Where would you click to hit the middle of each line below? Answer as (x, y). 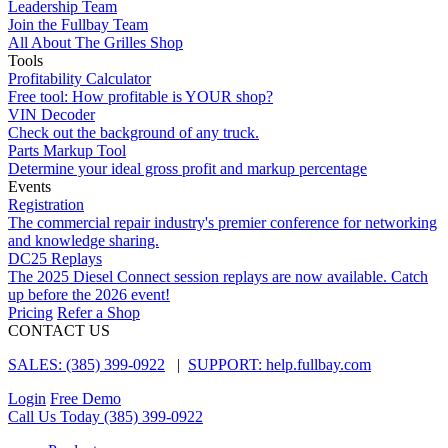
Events (29, 186)
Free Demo (85, 398)
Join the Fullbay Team (78, 24)
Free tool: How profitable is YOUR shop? (140, 96)
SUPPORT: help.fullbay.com (279, 364)
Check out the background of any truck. (133, 132)
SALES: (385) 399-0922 (86, 364)
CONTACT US (59, 330)
